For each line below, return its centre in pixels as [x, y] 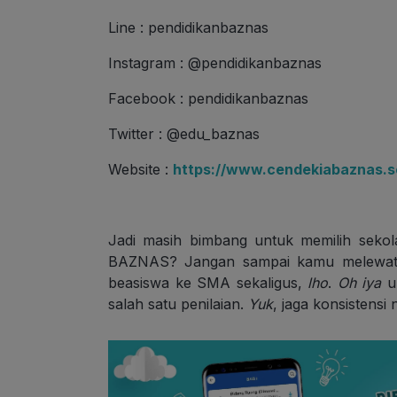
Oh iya [359, 283]
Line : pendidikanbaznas [188, 28]
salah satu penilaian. [178, 304]
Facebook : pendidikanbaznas [208, 99]
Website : [140, 170]
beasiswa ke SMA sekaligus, [208, 283]
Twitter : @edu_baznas [184, 134]
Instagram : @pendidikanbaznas [215, 63]
